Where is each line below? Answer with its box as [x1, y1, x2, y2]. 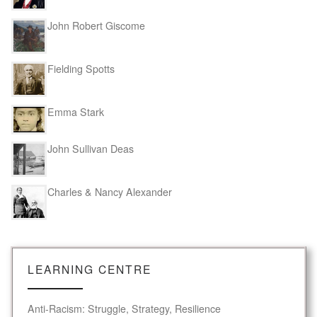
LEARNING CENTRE [27, 260, 151, 277]
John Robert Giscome [47, 18, 145, 33]
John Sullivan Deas [47, 142, 134, 156]
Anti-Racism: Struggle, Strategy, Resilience [27, 301, 221, 316]
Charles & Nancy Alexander [47, 185, 172, 200]
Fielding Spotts [47, 62, 115, 76]
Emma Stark [47, 105, 104, 120]
